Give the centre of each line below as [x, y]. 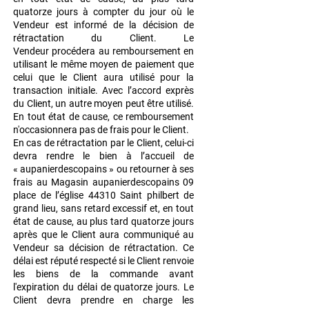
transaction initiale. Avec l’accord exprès [103, 91]
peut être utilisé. [160, 104]
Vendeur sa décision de [69, 248]
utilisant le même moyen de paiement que [103, 64]
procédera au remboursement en [123, 51]
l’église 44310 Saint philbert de [124, 196]
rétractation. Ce [159, 248]
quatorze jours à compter [73, 12]
